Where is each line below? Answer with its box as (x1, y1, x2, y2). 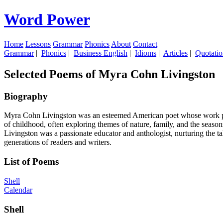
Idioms (135, 48, 156, 57)
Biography (4, 91, 48, 102)
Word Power (4, 10, 90, 29)
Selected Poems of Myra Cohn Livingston (4, 67, 215, 81)
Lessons (25, 39, 51, 48)
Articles (163, 48, 188, 57)
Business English (74, 48, 127, 57)
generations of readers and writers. (4, 138, 111, 147)
